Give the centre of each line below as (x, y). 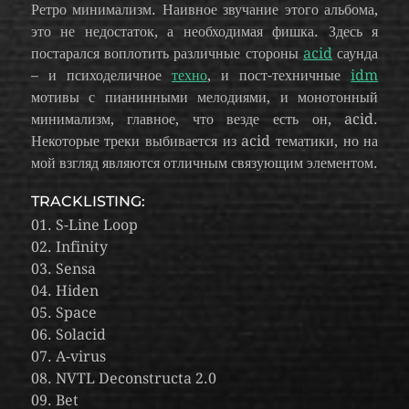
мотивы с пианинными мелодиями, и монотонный (204, 97)
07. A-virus (68, 357)
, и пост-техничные (279, 75)
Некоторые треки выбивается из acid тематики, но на (204, 141)
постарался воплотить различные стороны (167, 53)
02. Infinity (69, 247)
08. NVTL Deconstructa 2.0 (123, 378)
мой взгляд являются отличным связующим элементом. (204, 163)
